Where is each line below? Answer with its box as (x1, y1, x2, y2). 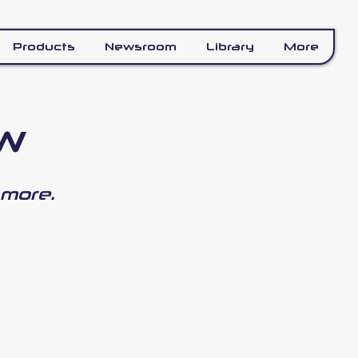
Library (206, 40, 254, 53)
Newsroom (105, 40, 177, 53)
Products (12, 40, 75, 53)
